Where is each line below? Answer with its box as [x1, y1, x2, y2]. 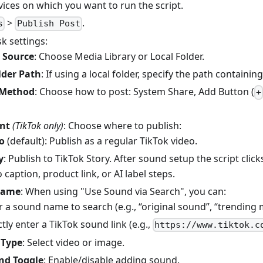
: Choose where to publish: [63, 119, 181, 132]
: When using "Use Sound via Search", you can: [21, 184, 226, 198]
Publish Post [16, 18, 80, 29]
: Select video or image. [22, 235, 124, 249]
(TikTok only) [12, 119, 63, 132]
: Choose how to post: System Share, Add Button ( [35, 85, 254, 99]
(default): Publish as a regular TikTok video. [5, 134, 197, 147]
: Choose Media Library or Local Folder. [34, 50, 204, 63]
